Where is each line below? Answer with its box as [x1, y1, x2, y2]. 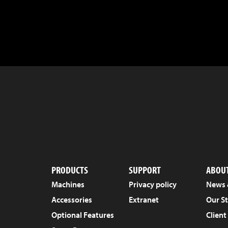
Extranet [129, 194, 159, 205]
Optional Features [51, 209, 114, 220]
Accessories [51, 194, 92, 205]
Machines [51, 179, 84, 189]
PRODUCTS [51, 163, 88, 176]
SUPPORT [129, 163, 161, 176]
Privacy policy [129, 179, 177, 189]
